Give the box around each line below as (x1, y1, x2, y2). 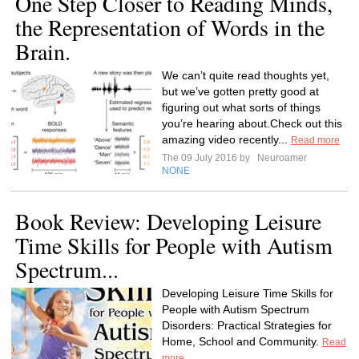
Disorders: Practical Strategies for (162, 319, 332, 332)
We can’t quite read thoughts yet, (162, 69, 329, 82)
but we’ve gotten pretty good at (162, 85, 319, 98)
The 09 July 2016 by (162, 152, 255, 163)
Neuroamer (255, 152, 307, 163)
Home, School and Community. (162, 335, 322, 348)
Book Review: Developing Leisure (15, 206, 321, 236)
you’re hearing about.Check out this (162, 117, 342, 130)
